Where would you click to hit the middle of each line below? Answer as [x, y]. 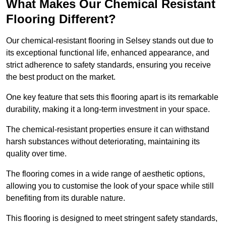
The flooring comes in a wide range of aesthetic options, [105, 174]
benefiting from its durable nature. [66, 198]
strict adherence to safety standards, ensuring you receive [108, 65]
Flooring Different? [61, 19]
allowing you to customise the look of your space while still [110, 186]
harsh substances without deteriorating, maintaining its [103, 142]
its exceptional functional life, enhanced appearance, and [108, 53]
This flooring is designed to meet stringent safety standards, [112, 218]
